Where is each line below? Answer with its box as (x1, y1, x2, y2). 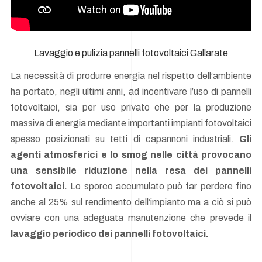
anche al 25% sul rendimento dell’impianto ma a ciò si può (11, 197, 251, 208)
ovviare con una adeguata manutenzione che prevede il (11, 213, 251, 223)
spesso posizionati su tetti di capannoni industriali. (11, 134, 239, 144)
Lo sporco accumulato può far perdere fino (67, 181, 251, 192)
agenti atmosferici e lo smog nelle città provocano (11, 150, 251, 160)
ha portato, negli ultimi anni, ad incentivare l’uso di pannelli (11, 87, 251, 97)
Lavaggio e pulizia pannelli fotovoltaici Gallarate (34, 47, 228, 58)
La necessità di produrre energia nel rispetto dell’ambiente (11, 71, 251, 81)
